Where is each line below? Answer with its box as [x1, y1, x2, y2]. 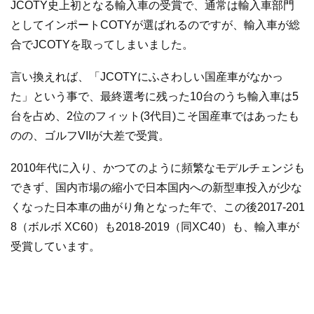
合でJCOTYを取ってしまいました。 [11, 39, 193, 51]
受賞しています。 [11, 240, 100, 252]
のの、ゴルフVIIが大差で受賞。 [11, 130, 170, 142]
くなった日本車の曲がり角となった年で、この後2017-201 [11, 200, 305, 213]
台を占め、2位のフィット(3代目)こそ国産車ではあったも [11, 110, 299, 123]
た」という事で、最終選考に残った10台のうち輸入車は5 [11, 90, 299, 103]
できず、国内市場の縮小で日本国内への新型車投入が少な [11, 181, 302, 193]
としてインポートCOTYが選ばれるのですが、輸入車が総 [11, 19, 300, 32]
